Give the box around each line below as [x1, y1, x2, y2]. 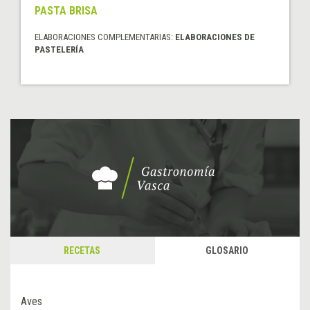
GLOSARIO [205, 245, 248, 257]
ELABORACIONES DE [175, 32, 255, 43]
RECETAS [64, 245, 100, 257]
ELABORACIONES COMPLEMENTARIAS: [35, 32, 175, 43]
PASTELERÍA [35, 44, 84, 55]
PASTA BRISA [35, 4, 98, 18]
